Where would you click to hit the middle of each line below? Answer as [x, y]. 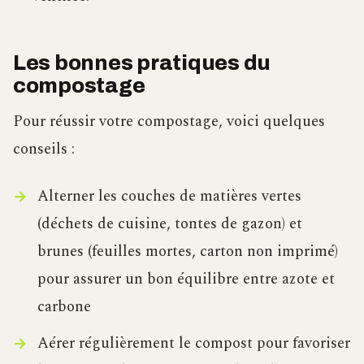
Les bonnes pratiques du [142, 63]
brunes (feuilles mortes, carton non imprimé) [187, 252]
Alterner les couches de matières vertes [169, 197]
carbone [64, 307]
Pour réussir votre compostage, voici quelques [169, 121]
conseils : [44, 149]
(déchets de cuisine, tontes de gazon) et [169, 224]
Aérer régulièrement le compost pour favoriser [193, 344]
